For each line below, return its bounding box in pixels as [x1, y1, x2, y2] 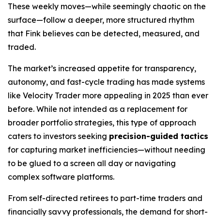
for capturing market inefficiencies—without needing [8, 145, 205, 155]
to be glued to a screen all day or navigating [8, 158, 176, 168]
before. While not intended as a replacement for [8, 104, 187, 114]
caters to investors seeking [8, 131, 109, 141]
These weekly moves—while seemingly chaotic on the [8, 1, 206, 11]
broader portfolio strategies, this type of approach [8, 118, 196, 127]
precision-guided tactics [109, 131, 208, 141]
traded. [8, 42, 36, 52]
